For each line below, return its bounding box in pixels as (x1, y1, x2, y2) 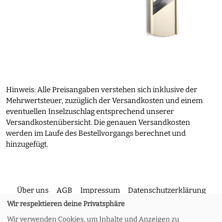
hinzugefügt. (6, 139, 48, 149)
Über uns (16, 185, 49, 195)
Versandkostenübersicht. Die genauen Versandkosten (6, 117, 190, 127)
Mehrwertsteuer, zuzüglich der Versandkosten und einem (6, 96, 203, 105)
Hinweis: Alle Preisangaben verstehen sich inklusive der (6, 85, 197, 94)
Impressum (80, 185, 120, 195)
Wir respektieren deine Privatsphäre (7, 200, 125, 209)
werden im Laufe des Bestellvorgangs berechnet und (6, 128, 186, 138)
